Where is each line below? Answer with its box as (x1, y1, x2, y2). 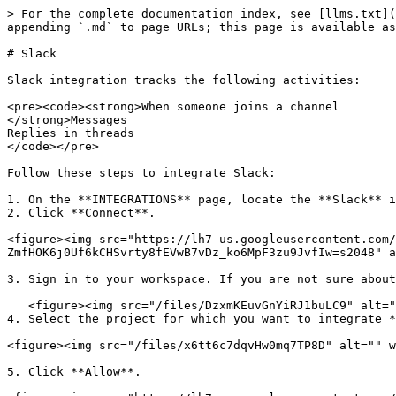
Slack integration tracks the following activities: (7, 73, 361, 87)
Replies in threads (7, 126, 134, 140)
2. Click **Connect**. (7, 206, 156, 219)
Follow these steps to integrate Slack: (7, 166, 276, 179)
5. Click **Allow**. (7, 365, 141, 378)
